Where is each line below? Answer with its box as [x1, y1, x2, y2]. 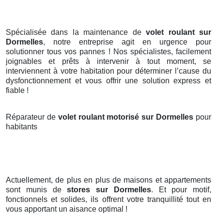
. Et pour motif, [151, 186, 211, 194]
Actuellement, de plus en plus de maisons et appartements [6, 176, 211, 185]
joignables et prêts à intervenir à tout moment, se [6, 57, 211, 66]
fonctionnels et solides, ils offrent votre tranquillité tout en [6, 195, 211, 204]
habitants [6, 123, 37, 131]
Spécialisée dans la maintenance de [6, 28, 146, 37]
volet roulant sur [146, 28, 212, 37]
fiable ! [6, 86, 29, 95]
